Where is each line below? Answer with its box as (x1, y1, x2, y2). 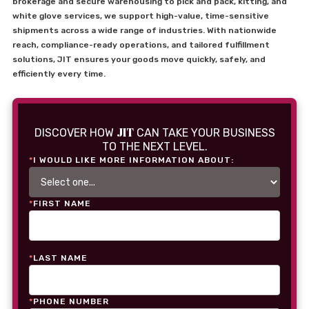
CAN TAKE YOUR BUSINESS (133, 126, 275, 139)
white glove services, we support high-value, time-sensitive (12, 11, 269, 21)
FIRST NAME (33, 199, 91, 208)
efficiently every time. (12, 69, 106, 79)
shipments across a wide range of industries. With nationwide (12, 26, 277, 35)
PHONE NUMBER (33, 297, 109, 306)
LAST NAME (33, 253, 88, 263)
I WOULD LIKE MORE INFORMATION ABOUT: (33, 155, 234, 165)
